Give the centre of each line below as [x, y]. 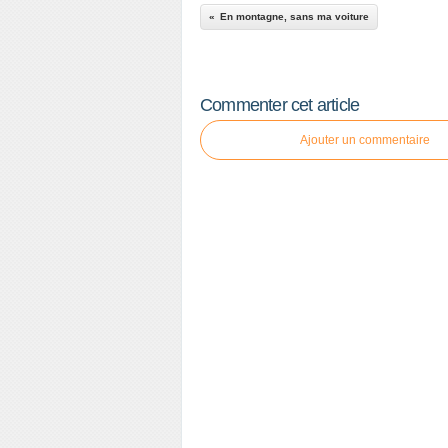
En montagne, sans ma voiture [294, 16]
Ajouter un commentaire [365, 140]
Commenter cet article [280, 105]
